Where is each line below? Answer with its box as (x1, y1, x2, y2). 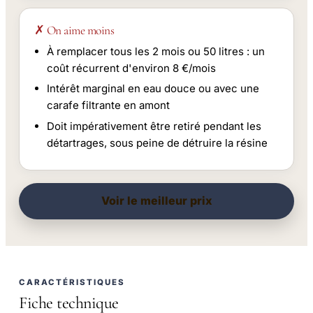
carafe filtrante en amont (46, 99, 170, 112)
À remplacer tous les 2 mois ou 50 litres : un (46, 44, 265, 58)
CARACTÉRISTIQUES (19, 277, 126, 287)
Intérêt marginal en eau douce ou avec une (46, 82, 259, 96)
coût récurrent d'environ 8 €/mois (46, 61, 216, 75)
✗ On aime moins (34, 22, 115, 38)
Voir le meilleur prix (101, 194, 212, 208)
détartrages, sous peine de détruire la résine (46, 136, 268, 150)
